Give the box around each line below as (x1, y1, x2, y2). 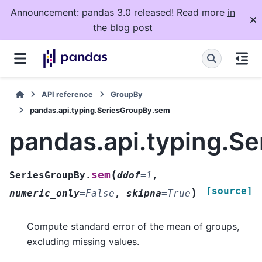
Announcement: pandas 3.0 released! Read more (11, 6, 227, 18)
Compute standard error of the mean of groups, (27, 220, 239, 232)
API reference (42, 90, 94, 99)
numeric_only (9, 187, 80, 199)
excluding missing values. (27, 235, 139, 247)
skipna (126, 187, 161, 199)
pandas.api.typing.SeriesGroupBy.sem (30, 106, 170, 115)
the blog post (93, 22, 153, 33)
